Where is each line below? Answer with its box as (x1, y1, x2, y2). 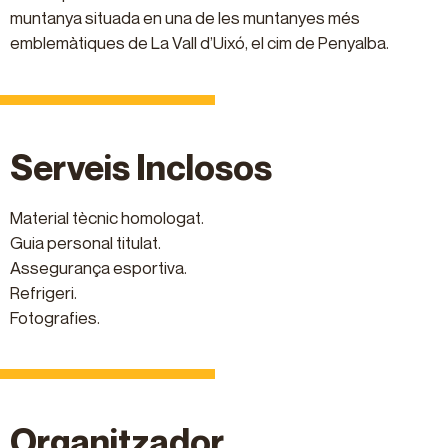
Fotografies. (10, 306, 100, 328)
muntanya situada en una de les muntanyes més (10, 7, 360, 29)
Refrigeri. (10, 281, 77, 303)
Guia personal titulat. (10, 231, 161, 253)
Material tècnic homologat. (10, 206, 204, 228)
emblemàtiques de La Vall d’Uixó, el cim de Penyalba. (10, 32, 389, 54)
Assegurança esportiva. (10, 256, 187, 278)
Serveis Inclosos (10, 145, 272, 188)
